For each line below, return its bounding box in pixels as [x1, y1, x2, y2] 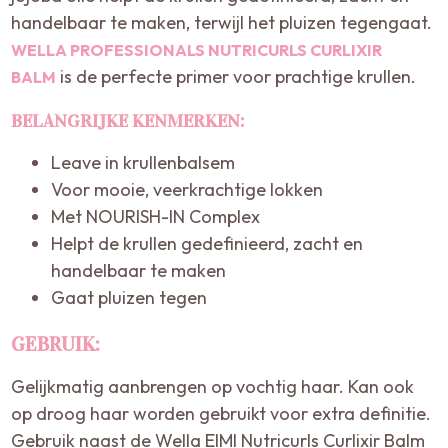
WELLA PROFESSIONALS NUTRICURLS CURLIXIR [11, 39, 383, 60]
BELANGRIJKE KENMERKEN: [11, 109, 245, 132]
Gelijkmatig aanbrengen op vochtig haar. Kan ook [11, 374, 415, 398]
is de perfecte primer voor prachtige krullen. [56, 64, 417, 88]
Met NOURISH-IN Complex [51, 204, 261, 228]
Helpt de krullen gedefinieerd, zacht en [51, 231, 364, 255]
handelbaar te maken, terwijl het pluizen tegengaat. [11, 10, 433, 34]
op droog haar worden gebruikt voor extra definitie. [11, 401, 432, 425]
